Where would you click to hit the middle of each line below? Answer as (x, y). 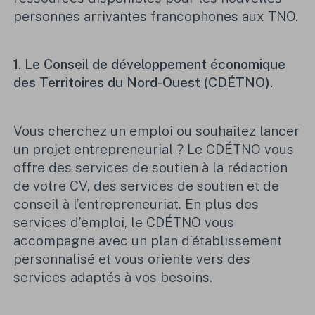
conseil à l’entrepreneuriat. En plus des (136, 204)
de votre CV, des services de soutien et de (147, 186)
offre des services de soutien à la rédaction (151, 168)
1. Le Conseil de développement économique (150, 64)
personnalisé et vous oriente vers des (132, 259)
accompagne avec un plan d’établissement (148, 241)
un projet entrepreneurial (94, 149)
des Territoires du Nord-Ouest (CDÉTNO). (145, 83)
